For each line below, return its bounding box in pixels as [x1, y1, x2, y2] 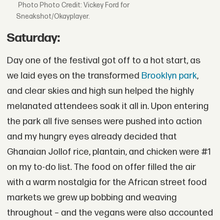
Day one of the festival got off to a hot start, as [6, 55, 200, 66]
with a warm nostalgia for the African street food [6, 176, 207, 188]
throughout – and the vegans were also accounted [6, 207, 213, 219]
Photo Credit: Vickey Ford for [40, 1, 130, 10]
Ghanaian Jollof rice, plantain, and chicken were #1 [6, 146, 211, 158]
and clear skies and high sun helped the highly [6, 85, 194, 97]
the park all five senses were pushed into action [6, 115, 202, 127]
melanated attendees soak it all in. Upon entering [6, 100, 209, 112]
